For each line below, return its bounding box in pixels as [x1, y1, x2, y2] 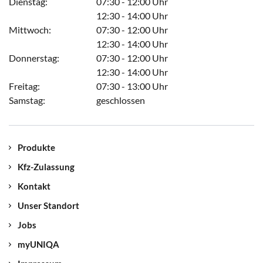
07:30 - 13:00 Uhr [96, 80, 168, 92]
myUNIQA [18, 239, 59, 250]
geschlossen [96, 95, 146, 106]
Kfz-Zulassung [18, 161, 75, 173]
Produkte [18, 142, 55, 153]
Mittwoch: [9, 24, 51, 36]
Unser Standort [18, 200, 79, 211]
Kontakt [18, 181, 50, 192]
